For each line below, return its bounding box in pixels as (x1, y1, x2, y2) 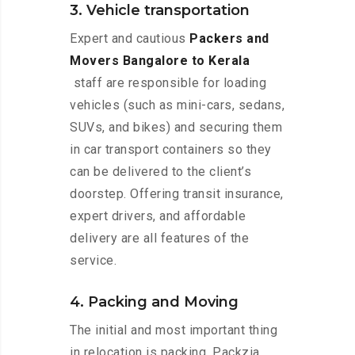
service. (70, 253, 116, 269)
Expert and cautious (70, 31, 189, 47)
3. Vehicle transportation (70, 2, 250, 20)
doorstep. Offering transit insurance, (70, 186, 284, 202)
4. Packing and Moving (70, 293, 239, 311)
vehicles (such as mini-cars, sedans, (70, 97, 284, 113)
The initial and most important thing (70, 323, 277, 338)
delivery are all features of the (70, 231, 249, 246)
